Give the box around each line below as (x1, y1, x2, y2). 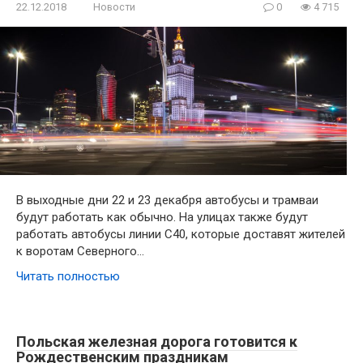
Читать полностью (16, 269, 120, 284)
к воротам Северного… (16, 244, 144, 259)
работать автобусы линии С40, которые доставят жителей (16, 227, 345, 242)
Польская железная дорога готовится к (16, 333, 297, 351)
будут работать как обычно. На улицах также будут (16, 210, 308, 225)
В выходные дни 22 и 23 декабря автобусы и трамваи (16, 193, 318, 208)
